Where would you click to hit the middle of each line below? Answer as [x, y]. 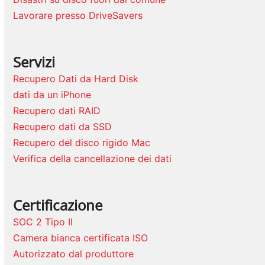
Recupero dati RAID [57, 111]
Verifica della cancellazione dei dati [93, 159]
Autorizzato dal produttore [74, 254]
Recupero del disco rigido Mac [82, 143]
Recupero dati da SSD [63, 127]
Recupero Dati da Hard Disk [76, 79]
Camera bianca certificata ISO [81, 238]
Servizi [34, 62]
